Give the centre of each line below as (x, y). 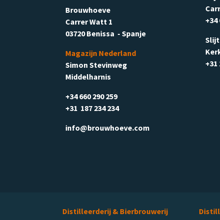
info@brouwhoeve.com (108, 127)
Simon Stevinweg (96, 65)
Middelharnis (88, 76)
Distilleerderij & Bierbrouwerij (116, 211)
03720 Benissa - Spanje (106, 33)
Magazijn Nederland (101, 53)
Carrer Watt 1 (90, 21)
